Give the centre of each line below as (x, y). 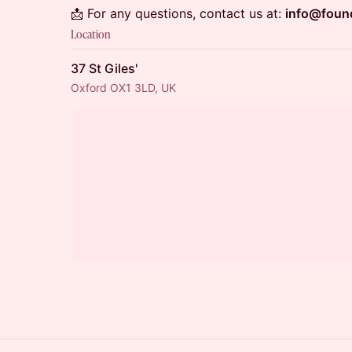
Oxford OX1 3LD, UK (123, 88)
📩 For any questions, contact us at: (178, 13)
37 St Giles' (104, 68)
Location (90, 34)
